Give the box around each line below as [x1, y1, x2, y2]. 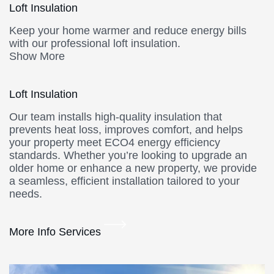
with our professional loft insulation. [9, 37, 180, 50]
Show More [9, 50, 65, 62]
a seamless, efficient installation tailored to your [9, 174, 240, 187]
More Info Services [9, 225, 104, 238]
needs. [9, 187, 42, 200]
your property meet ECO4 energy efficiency [9, 136, 220, 149]
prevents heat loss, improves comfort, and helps [9, 123, 243, 136]
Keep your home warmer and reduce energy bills [9, 24, 246, 37]
